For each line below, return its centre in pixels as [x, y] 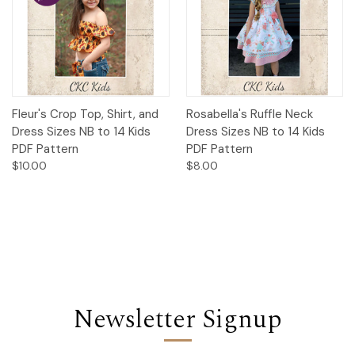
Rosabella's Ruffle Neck [249, 114]
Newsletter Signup [177, 319]
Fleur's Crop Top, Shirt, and [85, 114]
